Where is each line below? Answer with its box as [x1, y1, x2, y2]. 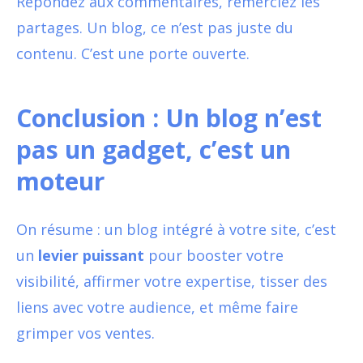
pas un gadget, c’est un [16, 132, 291, 166]
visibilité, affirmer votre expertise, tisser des [16, 271, 327, 291]
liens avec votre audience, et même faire [16, 297, 298, 317]
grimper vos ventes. [16, 322, 155, 343]
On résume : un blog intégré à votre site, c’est [16, 219, 336, 239]
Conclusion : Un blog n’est [16, 100, 322, 135]
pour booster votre [144, 245, 284, 265]
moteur [16, 164, 105, 198]
